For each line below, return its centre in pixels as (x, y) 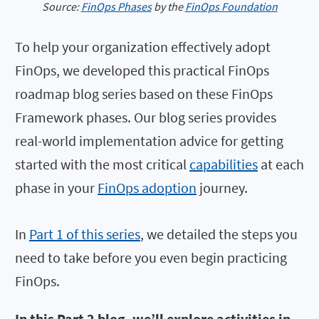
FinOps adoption (147, 188)
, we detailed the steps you (219, 234)
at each (281, 164)
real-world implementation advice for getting (149, 141)
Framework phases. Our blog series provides (146, 117)
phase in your (56, 188)
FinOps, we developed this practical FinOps (142, 70)
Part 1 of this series (85, 234)
